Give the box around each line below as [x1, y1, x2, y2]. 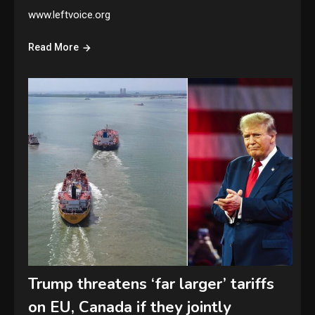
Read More [28, 41, 79, 53]
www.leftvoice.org [28, 8, 111, 21]
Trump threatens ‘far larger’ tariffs [28, 273, 275, 295]
